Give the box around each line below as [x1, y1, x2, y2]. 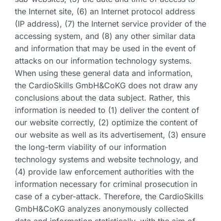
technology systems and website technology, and [15, 154, 198, 164]
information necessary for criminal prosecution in [15, 179, 197, 189]
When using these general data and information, [15, 68, 193, 78]
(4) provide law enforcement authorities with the [15, 167, 194, 177]
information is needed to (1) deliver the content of [15, 105, 199, 115]
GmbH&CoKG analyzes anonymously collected [15, 204, 188, 214]
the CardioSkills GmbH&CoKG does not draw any [15, 80, 198, 90]
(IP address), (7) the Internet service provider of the [15, 19, 206, 29]
